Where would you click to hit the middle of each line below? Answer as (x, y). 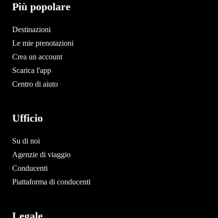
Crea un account (37, 56)
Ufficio (27, 118)
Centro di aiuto (35, 84)
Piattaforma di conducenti (51, 182)
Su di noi (26, 141)
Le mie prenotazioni (43, 43)
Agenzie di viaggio (41, 154)
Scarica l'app (32, 70)
